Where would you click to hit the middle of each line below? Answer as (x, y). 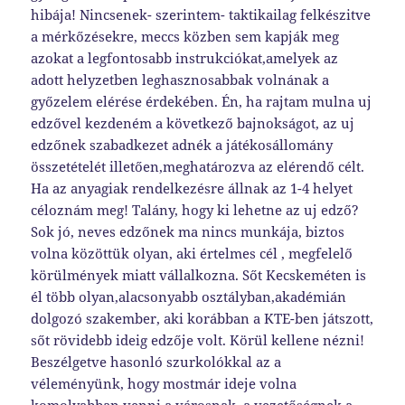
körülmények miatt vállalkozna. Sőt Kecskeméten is (199, 275)
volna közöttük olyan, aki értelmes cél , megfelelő (192, 254)
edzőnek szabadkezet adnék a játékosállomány (182, 145)
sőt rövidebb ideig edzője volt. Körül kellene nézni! (198, 340)
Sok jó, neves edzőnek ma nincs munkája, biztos (188, 232)
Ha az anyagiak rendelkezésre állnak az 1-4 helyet (192, 188)
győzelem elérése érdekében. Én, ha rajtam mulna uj (202, 102)
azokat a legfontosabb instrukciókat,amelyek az (185, 58)
